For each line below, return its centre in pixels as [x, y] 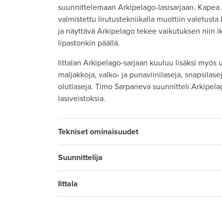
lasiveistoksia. [83, 99]
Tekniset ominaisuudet [98, 132]
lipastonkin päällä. [89, 43]
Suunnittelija [80, 158]
